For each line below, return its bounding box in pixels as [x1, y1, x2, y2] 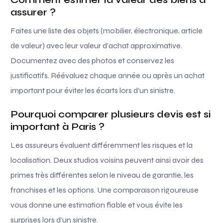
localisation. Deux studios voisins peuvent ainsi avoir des [10, 155, 204, 165]
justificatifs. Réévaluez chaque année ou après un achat [10, 70, 205, 80]
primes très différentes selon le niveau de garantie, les [10, 170, 194, 180]
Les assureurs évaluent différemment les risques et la [10, 140, 193, 150]
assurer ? [10, 5, 56, 18]
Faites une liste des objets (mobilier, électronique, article [10, 25, 203, 35]
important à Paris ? [10, 120, 105, 133]
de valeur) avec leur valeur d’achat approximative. [10, 40, 183, 50]
